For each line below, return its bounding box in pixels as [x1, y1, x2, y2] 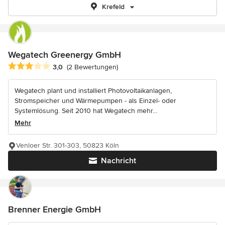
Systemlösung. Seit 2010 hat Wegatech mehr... [15, 106, 157, 116]
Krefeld [101, 3, 125, 11]
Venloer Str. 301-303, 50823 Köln [16, 141, 119, 150]
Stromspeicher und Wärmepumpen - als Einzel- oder [15, 96, 176, 105]
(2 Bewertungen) [67, 63, 118, 72]
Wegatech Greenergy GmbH [8, 49, 121, 60]
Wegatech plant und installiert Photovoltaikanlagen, [15, 86, 172, 95]
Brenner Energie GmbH [8, 204, 101, 215]
